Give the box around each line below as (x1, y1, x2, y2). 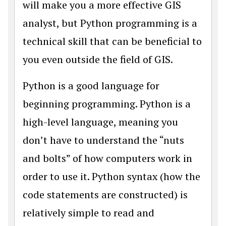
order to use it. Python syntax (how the (23, 169, 200, 183)
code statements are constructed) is (23, 188, 188, 201)
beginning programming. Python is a (23, 97, 191, 110)
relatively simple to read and (23, 206, 154, 219)
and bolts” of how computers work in (23, 151, 192, 165)
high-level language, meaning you (23, 115, 178, 129)
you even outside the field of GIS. (23, 52, 173, 66)
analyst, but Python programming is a (23, 16, 197, 30)
